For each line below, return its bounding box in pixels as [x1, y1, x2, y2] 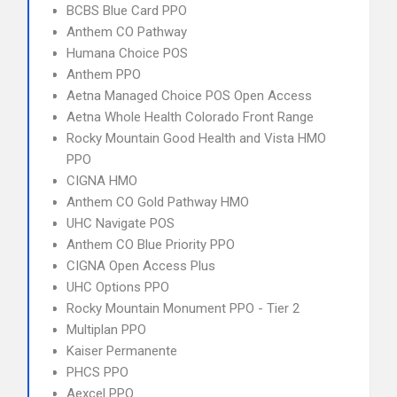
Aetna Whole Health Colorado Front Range [66, 109, 314, 125]
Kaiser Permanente [66, 343, 177, 359]
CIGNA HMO [66, 173, 137, 189]
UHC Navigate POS [66, 215, 175, 231]
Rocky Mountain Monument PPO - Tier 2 [66, 300, 300, 316]
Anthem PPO [66, 66, 141, 82]
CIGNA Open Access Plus [66, 258, 215, 274]
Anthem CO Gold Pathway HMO [66, 194, 249, 210]
